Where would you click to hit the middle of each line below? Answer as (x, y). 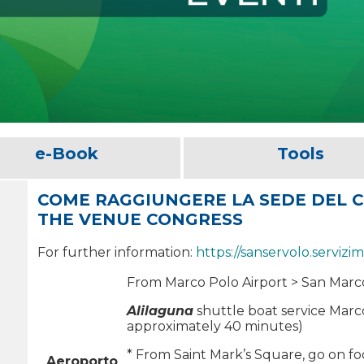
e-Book (66, 153)
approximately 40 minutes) (215, 326)
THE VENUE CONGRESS (140, 219)
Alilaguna (160, 310)
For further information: (117, 252)
